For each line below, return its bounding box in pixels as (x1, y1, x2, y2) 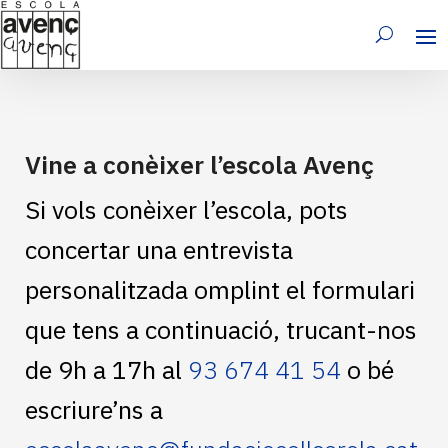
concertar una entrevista (25, 232, 293, 266)
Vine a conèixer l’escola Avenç (25, 147, 374, 181)
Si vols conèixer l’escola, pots (25, 192, 348, 226)
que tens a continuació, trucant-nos (25, 312, 417, 346)
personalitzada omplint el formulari (25, 272, 415, 306)
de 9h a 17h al (25, 352, 188, 386)
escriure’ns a (25, 392, 163, 426)
